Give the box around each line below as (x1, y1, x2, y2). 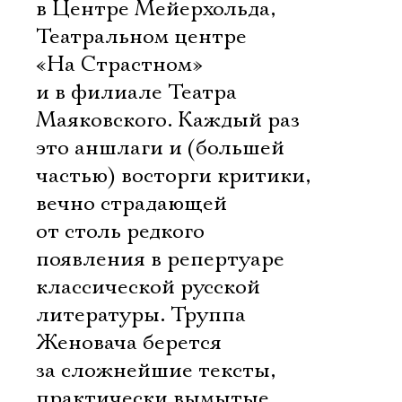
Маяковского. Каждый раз (36, 107, 300, 134)
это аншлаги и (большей (36, 135, 284, 162)
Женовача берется (36, 329, 222, 356)
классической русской (36, 274, 260, 301)
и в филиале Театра (36, 79, 237, 106)
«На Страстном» (36, 51, 203, 78)
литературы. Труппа (36, 301, 246, 328)
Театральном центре (36, 23, 247, 50)
